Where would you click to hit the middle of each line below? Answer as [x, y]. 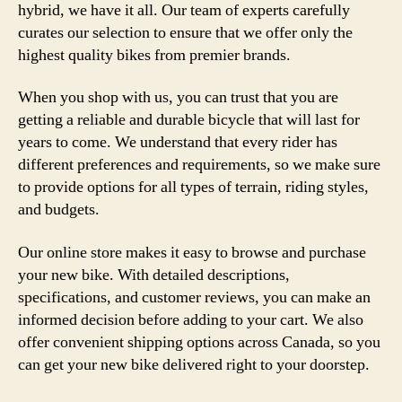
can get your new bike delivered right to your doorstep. [194, 364]
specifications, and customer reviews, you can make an [194, 297]
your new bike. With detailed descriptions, [154, 275]
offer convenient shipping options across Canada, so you [199, 342]
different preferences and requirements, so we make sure [199, 165]
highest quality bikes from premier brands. [154, 55]
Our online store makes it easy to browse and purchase [192, 252]
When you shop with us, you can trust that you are [178, 97]
